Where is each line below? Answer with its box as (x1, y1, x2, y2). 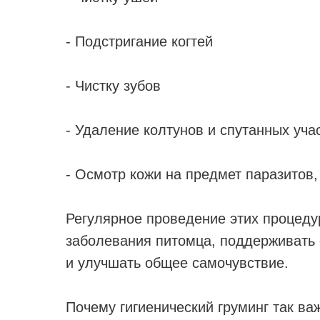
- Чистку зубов (66, 78, 161, 94)
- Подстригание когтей (66, 34, 213, 49)
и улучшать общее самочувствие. (66, 255, 289, 271)
